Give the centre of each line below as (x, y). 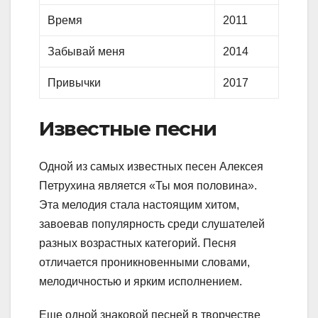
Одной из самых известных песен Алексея (151, 167)
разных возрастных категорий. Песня (138, 243)
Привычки (75, 82)
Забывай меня (87, 51)
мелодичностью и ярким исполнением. (141, 282)
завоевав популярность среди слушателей (152, 224)
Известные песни (128, 128)
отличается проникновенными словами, (144, 263)
